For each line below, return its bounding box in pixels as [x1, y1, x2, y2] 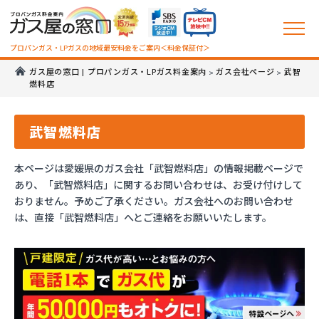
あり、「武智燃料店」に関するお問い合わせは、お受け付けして [14, 177, 303, 192]
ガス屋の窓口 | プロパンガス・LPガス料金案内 [29, 68, 206, 77]
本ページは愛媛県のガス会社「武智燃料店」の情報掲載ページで [14, 161, 303, 175]
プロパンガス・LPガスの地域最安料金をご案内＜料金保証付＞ [9, 43, 210, 53]
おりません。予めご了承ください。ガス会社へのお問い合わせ [14, 194, 293, 208]
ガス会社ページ [216, 68, 275, 77]
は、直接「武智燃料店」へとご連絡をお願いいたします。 [14, 210, 272, 224]
